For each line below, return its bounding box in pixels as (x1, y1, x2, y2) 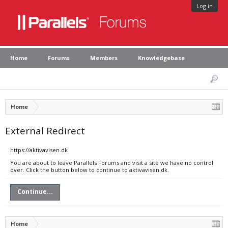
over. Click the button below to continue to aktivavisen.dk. (10, 166, 169, 174)
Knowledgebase (138, 54, 185, 62)
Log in (196, 2, 213, 10)
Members (90, 54, 118, 62)
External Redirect (5, 124, 85, 137)
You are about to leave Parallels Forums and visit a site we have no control (10, 159, 213, 166)
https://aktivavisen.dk (10, 146, 68, 154)
